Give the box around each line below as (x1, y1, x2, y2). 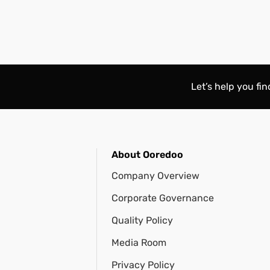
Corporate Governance (111, 192, 214, 204)
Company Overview (111, 170, 199, 181)
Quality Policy (111, 215, 173, 226)
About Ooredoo (111, 149, 183, 160)
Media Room (111, 237, 166, 248)
